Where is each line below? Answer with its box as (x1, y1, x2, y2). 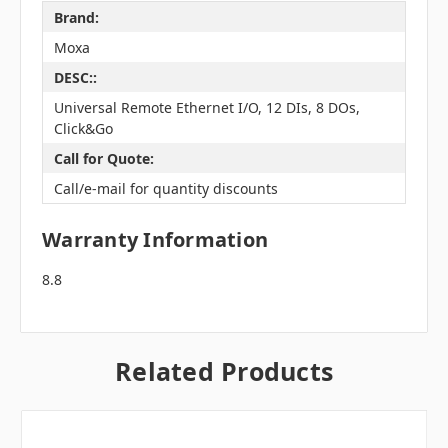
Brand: (53, 7, 99, 27)
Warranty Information (42, 226, 268, 254)
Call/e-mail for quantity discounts (53, 178, 278, 198)
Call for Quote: (53, 148, 154, 168)
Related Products (115, 354, 333, 389)
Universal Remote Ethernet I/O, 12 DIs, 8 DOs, (53, 97, 360, 117)
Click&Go (53, 118, 113, 138)
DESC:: (53, 67, 97, 87)
